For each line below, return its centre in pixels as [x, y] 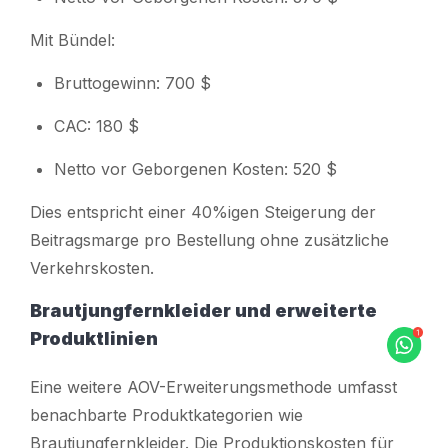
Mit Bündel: [72, 39]
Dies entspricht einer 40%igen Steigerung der [203, 211]
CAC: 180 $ [96, 125]
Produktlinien [94, 338]
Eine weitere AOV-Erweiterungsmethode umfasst [213, 386]
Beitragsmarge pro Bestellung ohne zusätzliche [209, 239]
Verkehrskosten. [92, 267]
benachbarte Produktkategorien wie [166, 414]
